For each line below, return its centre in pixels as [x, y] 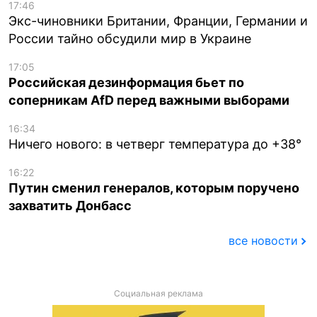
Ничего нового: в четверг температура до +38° [155, 144]
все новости [263, 241]
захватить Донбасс [70, 205]
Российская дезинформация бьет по [126, 82]
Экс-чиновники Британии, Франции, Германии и [158, 21]
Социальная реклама [158, 294]
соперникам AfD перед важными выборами [149, 100]
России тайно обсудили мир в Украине [130, 38]
